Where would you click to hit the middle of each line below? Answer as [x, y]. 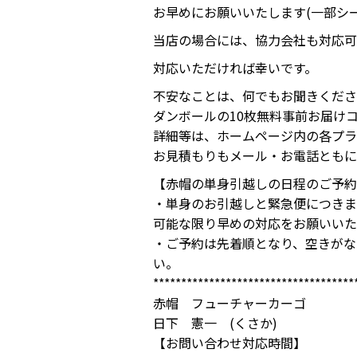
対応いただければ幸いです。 [235, 68]
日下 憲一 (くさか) [215, 323]
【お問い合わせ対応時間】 [229, 343]
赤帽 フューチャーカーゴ [229, 303]
